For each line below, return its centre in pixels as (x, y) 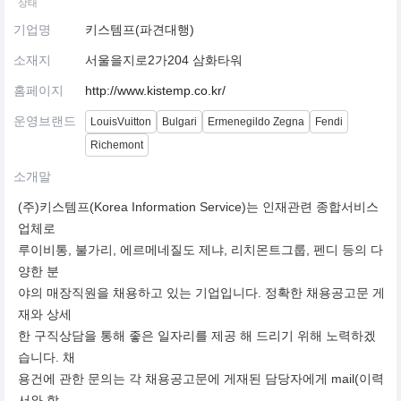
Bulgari (179, 122)
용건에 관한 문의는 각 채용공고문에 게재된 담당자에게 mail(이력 (201, 379)
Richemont (117, 145)
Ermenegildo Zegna (256, 122)
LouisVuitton (121, 122)
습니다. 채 (47, 358)
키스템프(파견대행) (140, 30)
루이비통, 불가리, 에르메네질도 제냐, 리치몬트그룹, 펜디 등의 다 (200, 250)
